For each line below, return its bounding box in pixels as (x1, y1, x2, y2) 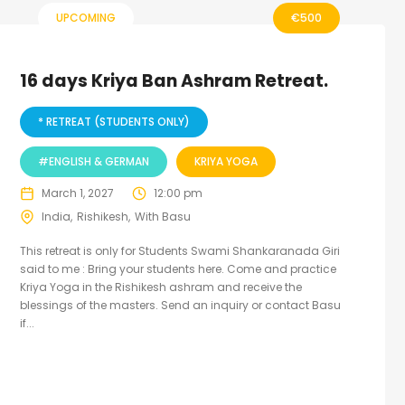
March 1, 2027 (42, 185, 115, 201)
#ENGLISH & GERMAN (38, 154, 150, 169)
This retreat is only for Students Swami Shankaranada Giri (20, 243, 341, 259)
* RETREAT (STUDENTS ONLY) (38, 114, 191, 129)
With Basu (135, 209, 192, 224)
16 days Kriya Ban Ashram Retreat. (20, 69, 329, 93)
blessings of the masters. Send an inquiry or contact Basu (20, 297, 342, 313)
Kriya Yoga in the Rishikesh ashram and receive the (20, 279, 303, 295)
